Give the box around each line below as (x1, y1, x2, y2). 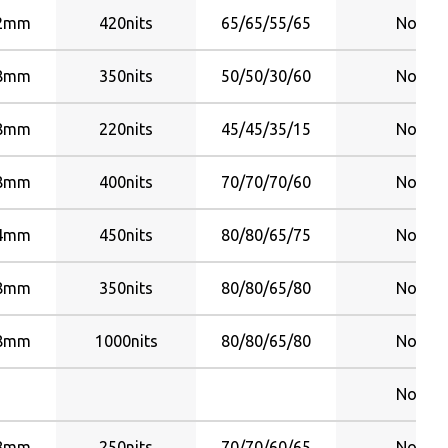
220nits (99, 120, 153, 138)
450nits (99, 226, 153, 244)
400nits (99, 173, 153, 191)
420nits (99, 14, 153, 32)
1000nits (94, 332, 158, 350)
